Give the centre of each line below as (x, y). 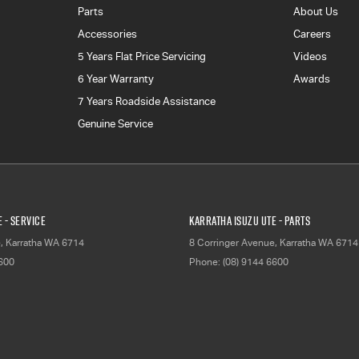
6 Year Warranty (115, 79)
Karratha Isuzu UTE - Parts (250, 220)
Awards (312, 79)
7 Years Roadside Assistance (146, 101)
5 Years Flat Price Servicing (141, 56)
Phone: (206, 262)
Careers (313, 34)
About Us (316, 11)
